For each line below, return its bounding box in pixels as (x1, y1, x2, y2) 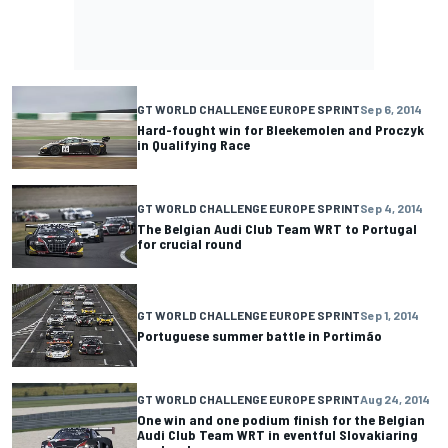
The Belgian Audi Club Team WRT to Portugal (137, 220, 417, 238)
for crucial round (137, 235, 242, 253)
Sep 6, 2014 (360, 102, 422, 117)
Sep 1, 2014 (360, 308, 419, 323)
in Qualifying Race (137, 136, 250, 154)
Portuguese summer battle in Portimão (137, 327, 382, 345)
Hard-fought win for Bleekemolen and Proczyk (137, 121, 424, 139)
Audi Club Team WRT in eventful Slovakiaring (137, 426, 418, 444)
